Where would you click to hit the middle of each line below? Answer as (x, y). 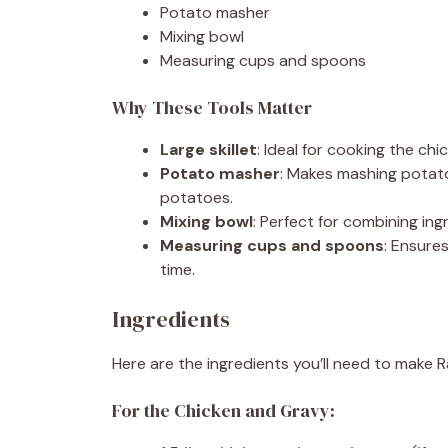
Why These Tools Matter (212, 107)
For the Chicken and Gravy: (223, 410)
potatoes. (196, 197)
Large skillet (208, 149)
